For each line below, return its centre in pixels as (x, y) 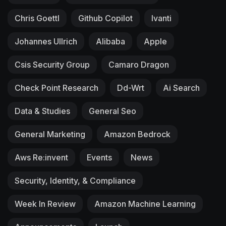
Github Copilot (105, 18)
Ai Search (181, 88)
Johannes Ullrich (46, 41)
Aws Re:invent (41, 157)
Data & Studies (42, 111)
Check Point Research (56, 88)
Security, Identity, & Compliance (75, 180)
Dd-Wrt (131, 88)
